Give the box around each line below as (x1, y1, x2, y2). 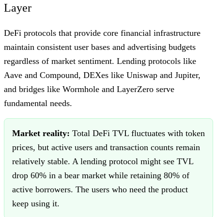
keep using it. (12, 198, 60, 208)
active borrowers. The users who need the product (12, 184, 188, 194)
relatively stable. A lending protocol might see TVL (12, 156, 193, 166)
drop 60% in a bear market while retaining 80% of (12, 170, 189, 180)
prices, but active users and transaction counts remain (12, 142, 200, 152)
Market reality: (12, 128, 70, 138)
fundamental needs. (4, 98, 72, 108)
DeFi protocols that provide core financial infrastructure (4, 28, 201, 38)
